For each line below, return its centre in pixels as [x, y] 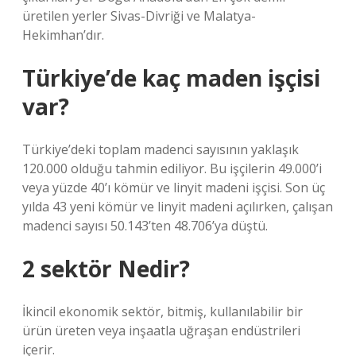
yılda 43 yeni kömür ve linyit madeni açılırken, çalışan [178, 207]
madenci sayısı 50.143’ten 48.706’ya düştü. [145, 226]
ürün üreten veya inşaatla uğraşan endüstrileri [161, 331]
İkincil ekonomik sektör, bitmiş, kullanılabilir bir [163, 311]
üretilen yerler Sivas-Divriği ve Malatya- [139, 16]
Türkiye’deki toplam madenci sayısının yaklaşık [161, 149]
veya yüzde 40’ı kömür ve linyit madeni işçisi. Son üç [174, 188]
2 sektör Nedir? [106, 269]
